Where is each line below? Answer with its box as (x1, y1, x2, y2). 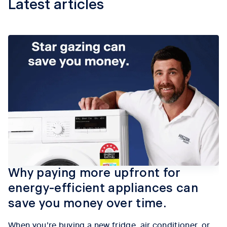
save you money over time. (8, 198, 167, 210)
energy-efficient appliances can (8, 182, 198, 195)
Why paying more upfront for (8, 167, 181, 180)
